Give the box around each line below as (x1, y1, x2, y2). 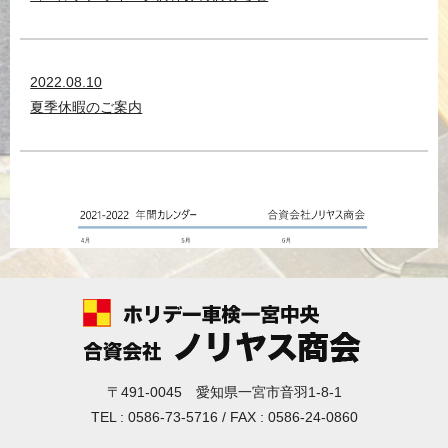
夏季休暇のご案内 (30, 99, 143, 116)
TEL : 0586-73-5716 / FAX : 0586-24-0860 (90, 409, 358, 426)
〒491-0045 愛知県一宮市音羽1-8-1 (106, 384, 342, 401)
